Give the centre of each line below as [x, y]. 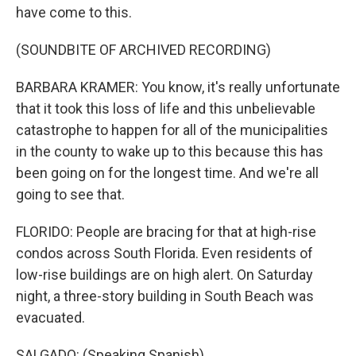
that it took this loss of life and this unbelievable [166, 108]
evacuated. [50, 317]
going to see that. [70, 194]
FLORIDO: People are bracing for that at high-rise [166, 232]
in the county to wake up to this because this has [170, 151]
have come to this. [74, 12]
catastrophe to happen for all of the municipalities [172, 130]
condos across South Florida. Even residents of [164, 253]
